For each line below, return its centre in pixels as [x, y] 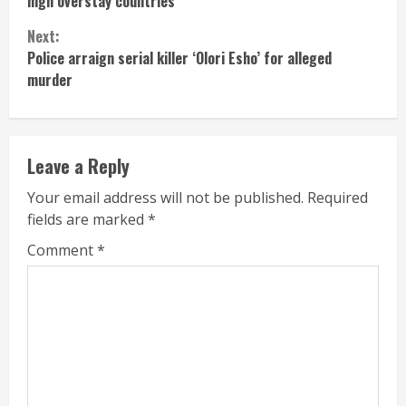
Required [338, 197]
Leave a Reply [78, 165]
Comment [62, 250]
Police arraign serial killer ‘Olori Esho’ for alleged [179, 58]
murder [50, 79]
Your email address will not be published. [165, 197]
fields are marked [87, 219]
